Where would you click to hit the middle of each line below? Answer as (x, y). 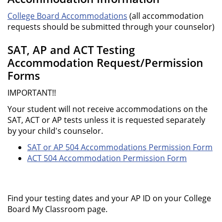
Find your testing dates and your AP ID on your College (109, 198)
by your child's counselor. (55, 131)
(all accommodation (166, 16)
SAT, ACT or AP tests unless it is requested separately (106, 120)
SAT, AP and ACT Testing (71, 50)
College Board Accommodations (67, 16)
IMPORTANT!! (32, 93)
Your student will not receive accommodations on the (108, 109)
